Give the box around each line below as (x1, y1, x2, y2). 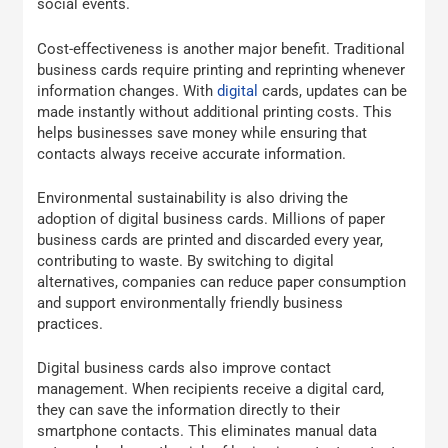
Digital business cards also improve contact (37, 359, 332, 378)
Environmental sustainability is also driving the (37, 189, 349, 208)
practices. (37, 315, 104, 334)
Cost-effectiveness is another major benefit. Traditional (37, 39, 406, 58)
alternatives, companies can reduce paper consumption (37, 273, 407, 292)
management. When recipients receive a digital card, (37, 380, 385, 399)
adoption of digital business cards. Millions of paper (37, 210, 386, 229)
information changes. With (37, 81, 218, 100)
